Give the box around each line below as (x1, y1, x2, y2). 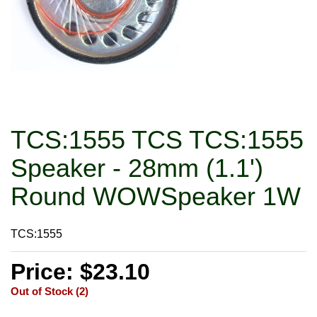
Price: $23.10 (11, 258, 150, 284)
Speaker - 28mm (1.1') (11, 153, 263, 183)
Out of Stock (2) (11, 284, 88, 297)
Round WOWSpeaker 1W (11, 181, 301, 211)
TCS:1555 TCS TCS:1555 (11, 125, 304, 154)
